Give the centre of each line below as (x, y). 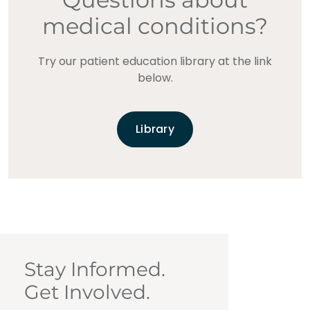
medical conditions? (155, 26)
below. (155, 78)
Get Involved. (87, 292)
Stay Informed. (95, 270)
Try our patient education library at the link (155, 62)
